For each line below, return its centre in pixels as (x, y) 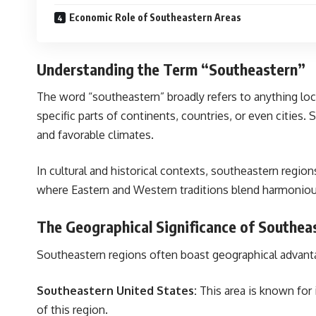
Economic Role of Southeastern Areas (155, 17)
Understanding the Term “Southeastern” (171, 69)
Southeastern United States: (117, 291)
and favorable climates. (95, 135)
